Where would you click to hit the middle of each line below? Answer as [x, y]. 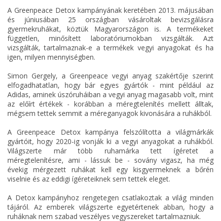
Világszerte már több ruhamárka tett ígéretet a [110, 151]
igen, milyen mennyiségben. [51, 57]
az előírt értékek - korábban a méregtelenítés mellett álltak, [110, 104]
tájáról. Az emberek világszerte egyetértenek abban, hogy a [110, 207]
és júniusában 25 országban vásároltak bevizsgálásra [110, 20]
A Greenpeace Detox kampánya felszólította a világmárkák [110, 132]
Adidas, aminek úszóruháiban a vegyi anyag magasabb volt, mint [110, 95]
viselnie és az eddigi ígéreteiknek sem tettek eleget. [89, 179]
